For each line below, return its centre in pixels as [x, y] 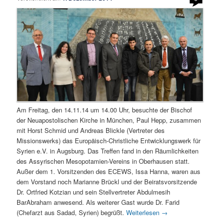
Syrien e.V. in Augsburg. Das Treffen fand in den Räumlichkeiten [108, 151]
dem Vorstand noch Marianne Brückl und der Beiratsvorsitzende [107, 182]
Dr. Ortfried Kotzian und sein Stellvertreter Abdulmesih [94, 192]
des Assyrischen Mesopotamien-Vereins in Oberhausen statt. [103, 161]
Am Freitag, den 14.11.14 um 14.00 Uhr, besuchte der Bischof [105, 110]
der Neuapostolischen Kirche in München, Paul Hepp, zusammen [109, 120]
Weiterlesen [144, 213]
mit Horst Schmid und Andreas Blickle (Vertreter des [91, 131]
